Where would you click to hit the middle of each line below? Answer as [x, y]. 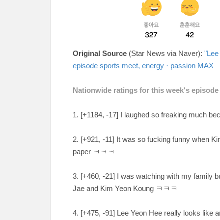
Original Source [100, 53]
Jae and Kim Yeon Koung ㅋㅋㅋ [125, 188]
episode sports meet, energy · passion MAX [143, 66]
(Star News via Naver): [165, 53]
